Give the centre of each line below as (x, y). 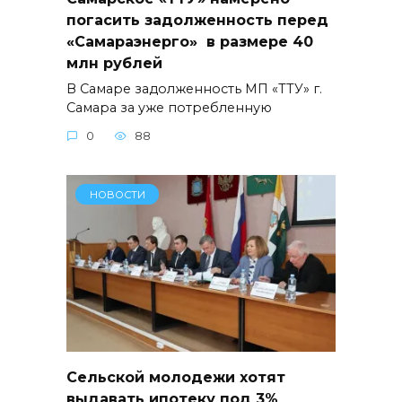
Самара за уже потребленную (169, 107)
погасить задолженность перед (197, 20)
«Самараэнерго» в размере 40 (190, 41)
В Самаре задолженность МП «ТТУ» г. (194, 88)
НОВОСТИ (117, 194)
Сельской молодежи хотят (176, 377)
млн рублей (114, 63)
